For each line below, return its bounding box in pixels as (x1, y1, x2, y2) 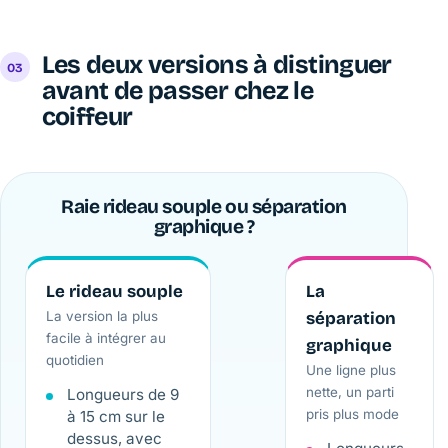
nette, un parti (305, 384, 394, 401)
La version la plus (46, 308, 158, 325)
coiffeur (41, 101, 133, 132)
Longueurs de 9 (66, 385, 179, 405)
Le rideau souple (46, 281, 183, 303)
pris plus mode (305, 406, 399, 423)
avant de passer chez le (41, 75, 314, 106)
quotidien (46, 352, 104, 369)
